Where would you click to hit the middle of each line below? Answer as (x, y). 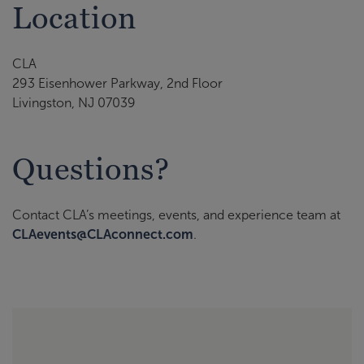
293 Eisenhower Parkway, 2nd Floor (117, 83)
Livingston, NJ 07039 (74, 102)
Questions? (91, 169)
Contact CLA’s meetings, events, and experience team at (176, 215)
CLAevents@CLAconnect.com (103, 234)
